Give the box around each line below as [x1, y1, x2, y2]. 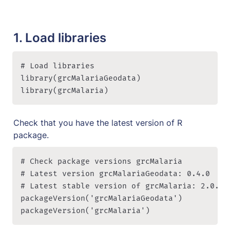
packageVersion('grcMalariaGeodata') [21, 194, 182, 203]
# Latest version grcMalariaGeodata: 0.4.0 [21, 169, 210, 179]
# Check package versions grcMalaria [21, 157, 182, 166]
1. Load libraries [13, 30, 106, 46]
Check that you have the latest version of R [13, 118, 182, 128]
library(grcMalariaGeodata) [21, 74, 141, 83]
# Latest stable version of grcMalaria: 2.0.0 [21, 182, 224, 191]
